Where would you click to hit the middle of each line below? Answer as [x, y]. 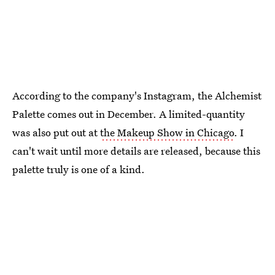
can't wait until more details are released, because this [136, 150]
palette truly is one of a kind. [79, 169]
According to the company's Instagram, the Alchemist [137, 95]
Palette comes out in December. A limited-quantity [129, 114]
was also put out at [56, 132]
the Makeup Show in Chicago [167, 132]
